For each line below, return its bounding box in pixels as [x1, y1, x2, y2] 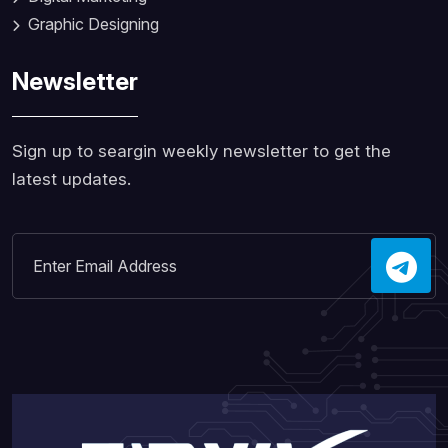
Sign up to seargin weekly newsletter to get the [12, 141, 391, 162]
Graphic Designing [28, 14, 159, 35]
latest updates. [12, 169, 131, 190]
